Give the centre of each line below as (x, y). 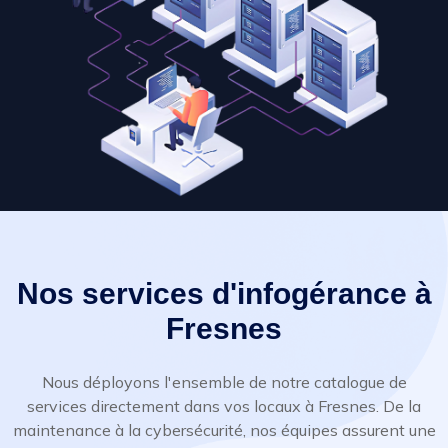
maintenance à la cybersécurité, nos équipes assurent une (224, 430)
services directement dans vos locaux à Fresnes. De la (224, 406)
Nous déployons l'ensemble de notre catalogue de (224, 382)
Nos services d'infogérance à (224, 294)
